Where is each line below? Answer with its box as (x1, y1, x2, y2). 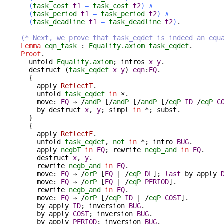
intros (121, 57, 145, 66)
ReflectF (61, 129, 93, 138)
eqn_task (45, 41, 77, 50)
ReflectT (61, 81, 93, 90)
